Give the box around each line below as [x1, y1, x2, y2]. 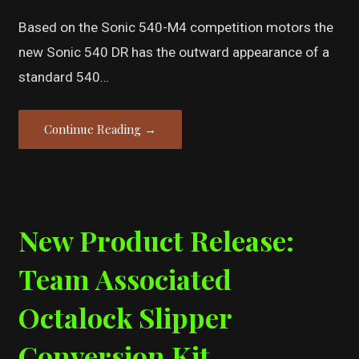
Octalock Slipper [18, 299, 232, 336]
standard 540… [18, 68, 110, 85]
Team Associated [18, 260, 232, 297]
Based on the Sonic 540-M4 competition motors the [18, 18, 334, 35]
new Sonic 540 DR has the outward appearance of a [18, 43, 330, 60]
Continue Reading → [44, 121, 157, 138]
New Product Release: [18, 222, 295, 259]
